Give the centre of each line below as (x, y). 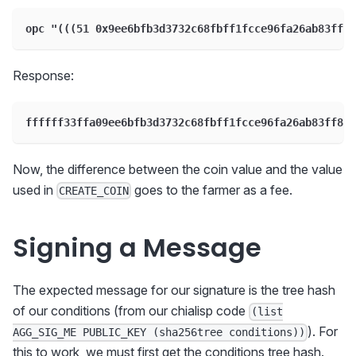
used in (35, 190)
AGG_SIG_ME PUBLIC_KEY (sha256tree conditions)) (159, 333)
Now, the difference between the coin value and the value (178, 169)
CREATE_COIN (94, 191)
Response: (43, 75)
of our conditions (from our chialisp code (131, 311)
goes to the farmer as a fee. (212, 190)
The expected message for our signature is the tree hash (174, 290)
